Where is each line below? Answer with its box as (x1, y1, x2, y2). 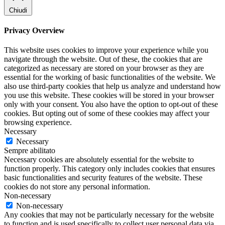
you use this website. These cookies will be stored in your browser (4, 91, 214, 100)
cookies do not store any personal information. (4, 182, 150, 191)
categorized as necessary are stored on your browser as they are (4, 64, 204, 73)
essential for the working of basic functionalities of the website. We (4, 73, 215, 82)
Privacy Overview (4, 26, 65, 35)
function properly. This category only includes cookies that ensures (4, 164, 215, 173)
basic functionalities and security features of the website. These (4, 173, 202, 182)
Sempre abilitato (4, 146, 55, 155)
